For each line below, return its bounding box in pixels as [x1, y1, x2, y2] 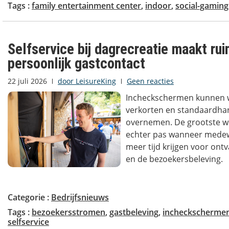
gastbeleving [109, 207, 158, 218]
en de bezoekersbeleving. [125, 153, 223, 165]
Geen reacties [127, 76, 174, 86]
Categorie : [8, 192, 51, 203]
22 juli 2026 [8, 76, 47, 86]
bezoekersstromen [32, 207, 105, 218]
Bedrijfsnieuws [51, 192, 109, 203]
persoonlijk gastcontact [8, 55, 145, 73]
